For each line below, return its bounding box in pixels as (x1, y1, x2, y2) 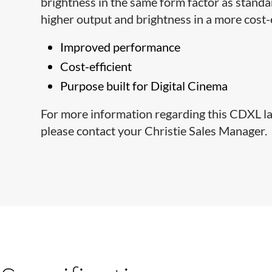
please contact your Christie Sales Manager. (41, 123, 268, 138)
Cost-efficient (60, 59, 132, 73)
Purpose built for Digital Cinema (60, 78, 228, 93)
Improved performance (60, 39, 181, 54)
